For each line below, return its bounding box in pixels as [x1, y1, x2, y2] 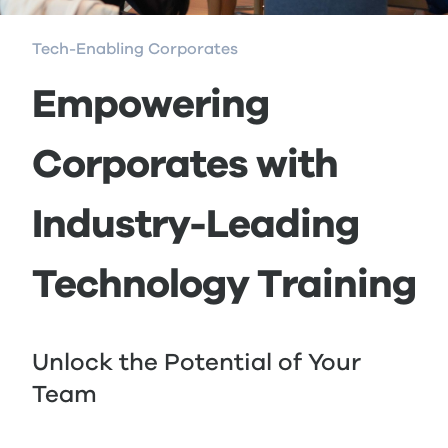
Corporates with [32, 145, 338, 185]
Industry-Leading [32, 205, 359, 245]
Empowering [32, 85, 269, 125]
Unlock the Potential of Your [32, 351, 361, 375]
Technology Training [32, 265, 416, 305]
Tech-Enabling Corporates [32, 41, 238, 57]
